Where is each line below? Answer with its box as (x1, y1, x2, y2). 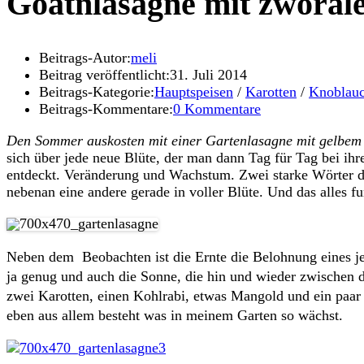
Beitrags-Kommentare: (39, 101, 173, 118)
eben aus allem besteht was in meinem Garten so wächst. (6, 307, 343, 324)
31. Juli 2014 (170, 67, 247, 84)
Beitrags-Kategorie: (39, 84, 154, 101)
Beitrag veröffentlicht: (39, 67, 170, 84)
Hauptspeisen (154, 84, 233, 101)
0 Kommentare (173, 101, 261, 118)
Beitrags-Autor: (39, 50, 131, 67)
